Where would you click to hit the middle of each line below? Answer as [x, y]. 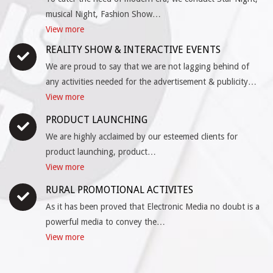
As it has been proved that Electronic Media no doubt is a [153, 206]
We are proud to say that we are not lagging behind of [147, 66]
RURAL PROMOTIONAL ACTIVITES [119, 190]
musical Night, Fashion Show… [103, 14]
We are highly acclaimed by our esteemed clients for [142, 136]
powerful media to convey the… [105, 222]
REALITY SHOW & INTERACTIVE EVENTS [133, 49]
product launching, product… [101, 151]
